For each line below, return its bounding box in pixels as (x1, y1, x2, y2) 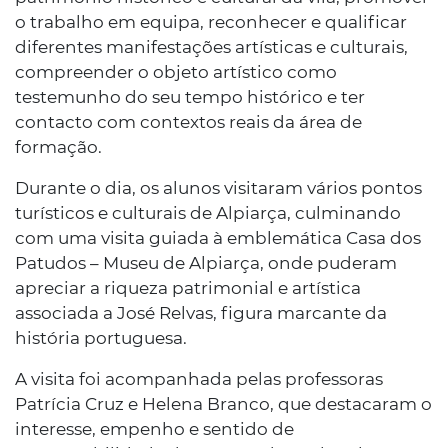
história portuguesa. (15, 327, 191, 348)
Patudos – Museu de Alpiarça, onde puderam (15, 252, 397, 273)
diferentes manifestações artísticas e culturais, (15, 36, 408, 57)
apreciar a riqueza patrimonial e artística (15, 277, 361, 298)
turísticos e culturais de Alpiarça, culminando (15, 202, 401, 223)
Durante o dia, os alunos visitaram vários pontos (15, 177, 422, 198)
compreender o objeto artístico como (15, 61, 337, 82)
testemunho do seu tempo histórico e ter (15, 86, 365, 107)
